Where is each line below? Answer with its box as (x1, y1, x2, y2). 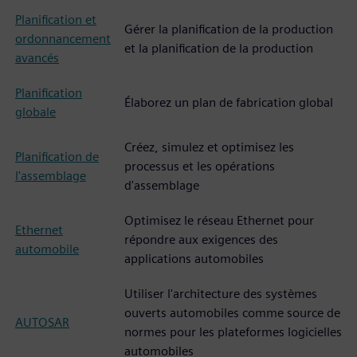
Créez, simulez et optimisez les (124, 139, 294, 155)
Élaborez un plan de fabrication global (124, 95, 333, 110)
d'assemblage (124, 178, 199, 193)
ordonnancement (15, 31, 111, 46)
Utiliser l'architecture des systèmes (124, 286, 317, 301)
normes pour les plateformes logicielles (124, 324, 342, 339)
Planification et (15, 12, 96, 27)
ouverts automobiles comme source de (124, 305, 340, 320)
